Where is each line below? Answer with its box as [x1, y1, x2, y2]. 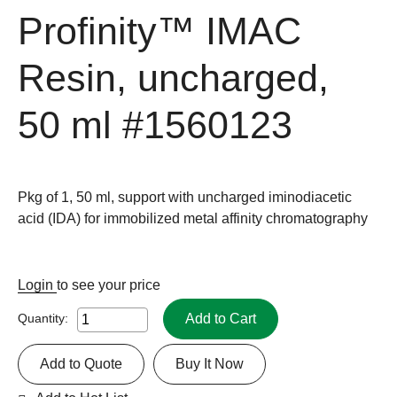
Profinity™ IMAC [18, 10, 301, 52]
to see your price [57, 276, 160, 292]
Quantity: [18, 310, 68, 325]
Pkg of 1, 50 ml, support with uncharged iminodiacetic [18, 189, 352, 205]
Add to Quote [40, 355, 122, 371]
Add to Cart [185, 310, 256, 326]
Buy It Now [175, 355, 244, 371]
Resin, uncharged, [18, 57, 329, 99]
